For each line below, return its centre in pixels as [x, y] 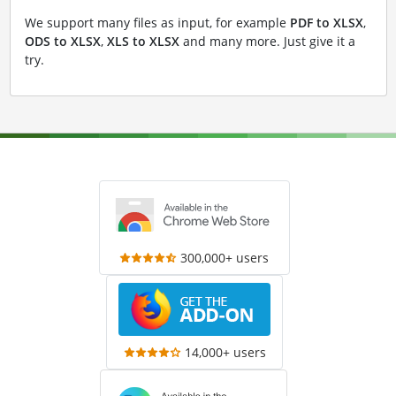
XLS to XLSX [143, 41]
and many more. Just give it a [267, 41]
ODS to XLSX [62, 41]
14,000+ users [225, 352]
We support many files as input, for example [157, 23]
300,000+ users [225, 258]
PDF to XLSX [326, 23]
